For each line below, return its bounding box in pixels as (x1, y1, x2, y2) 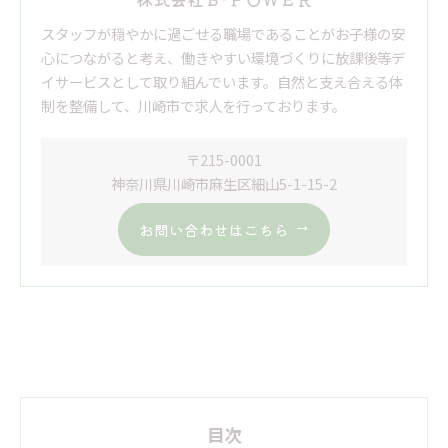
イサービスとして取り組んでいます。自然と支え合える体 (41, 70, 403, 92)
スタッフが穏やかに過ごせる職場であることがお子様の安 (41, 22, 405, 44)
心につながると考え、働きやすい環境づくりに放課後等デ (41, 46, 405, 68)
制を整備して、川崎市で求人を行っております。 (41, 94, 346, 116)
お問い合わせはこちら (139, 218, 289, 240)
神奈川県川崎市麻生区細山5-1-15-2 (111, 172, 337, 194)
